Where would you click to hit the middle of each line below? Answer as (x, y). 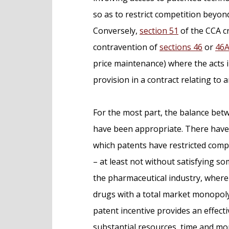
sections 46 (181, 47)
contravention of (126, 47)
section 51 (159, 31)
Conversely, (116, 31)
